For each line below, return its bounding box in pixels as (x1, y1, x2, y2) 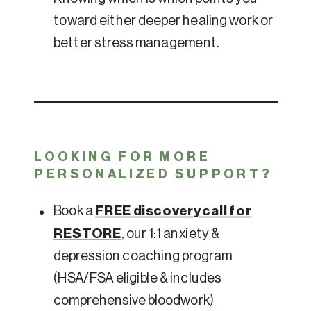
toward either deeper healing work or (53, 14, 274, 28)
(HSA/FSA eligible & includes (53, 271, 222, 286)
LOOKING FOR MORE (34, 150, 211, 163)
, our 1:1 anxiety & (121, 227, 220, 241)
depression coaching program (53, 249, 233, 264)
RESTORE (53, 227, 121, 241)
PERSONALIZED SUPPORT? (34, 167, 272, 181)
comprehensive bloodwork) (53, 294, 214, 308)
